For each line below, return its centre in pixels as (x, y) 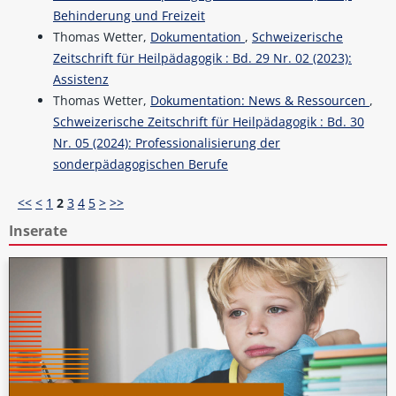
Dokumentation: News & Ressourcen (259, 101)
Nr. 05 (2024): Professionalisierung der (166, 143)
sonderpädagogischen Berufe (140, 164)
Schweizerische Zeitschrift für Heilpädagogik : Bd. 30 (208, 122)
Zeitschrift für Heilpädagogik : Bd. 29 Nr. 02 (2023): (202, 58)
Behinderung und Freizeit (129, 16)
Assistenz (80, 80)
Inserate (38, 231)
